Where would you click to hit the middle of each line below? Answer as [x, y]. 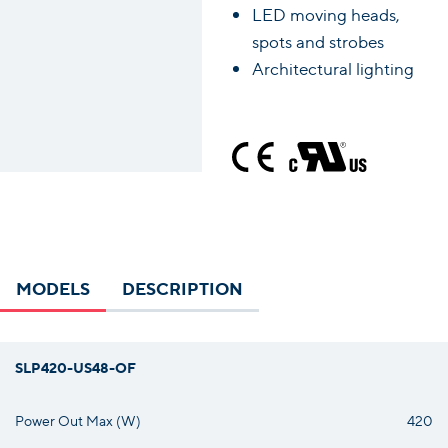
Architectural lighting [332, 67]
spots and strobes [317, 40]
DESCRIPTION [182, 287]
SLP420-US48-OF [75, 367]
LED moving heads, [325, 13]
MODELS [53, 287]
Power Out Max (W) [78, 419]
